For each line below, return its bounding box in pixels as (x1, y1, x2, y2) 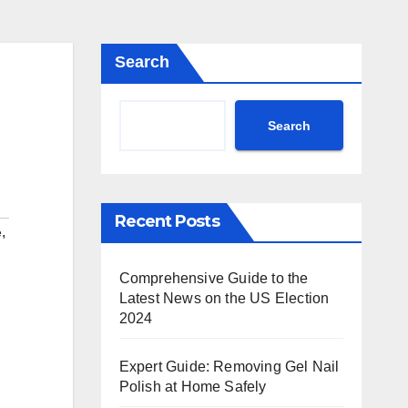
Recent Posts (114, 211, 219, 231)
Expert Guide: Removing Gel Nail (118, 359, 340, 374)
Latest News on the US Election (118, 291, 330, 306)
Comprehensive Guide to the (118, 270, 309, 286)
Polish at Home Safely (118, 379, 267, 394)
